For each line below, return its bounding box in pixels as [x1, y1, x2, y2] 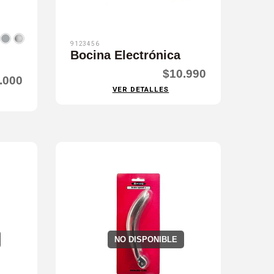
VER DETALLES [112, 84, 169, 95]
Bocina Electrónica [70, 48, 180, 62]
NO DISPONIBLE [114, 235, 178, 245]
